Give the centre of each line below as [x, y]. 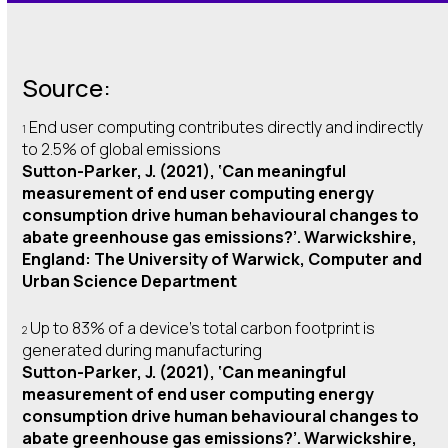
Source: [67, 88]
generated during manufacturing [142, 350]
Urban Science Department [130, 281]
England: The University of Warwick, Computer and [222, 259]
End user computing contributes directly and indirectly [225, 127]
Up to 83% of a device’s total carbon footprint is [201, 328]
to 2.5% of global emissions [122, 149]
